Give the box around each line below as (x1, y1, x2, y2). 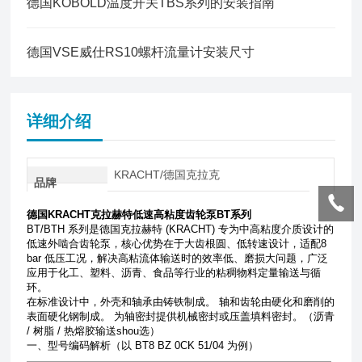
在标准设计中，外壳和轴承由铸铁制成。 (27, 296, 217, 308)
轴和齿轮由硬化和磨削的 (219, 296, 335, 308)
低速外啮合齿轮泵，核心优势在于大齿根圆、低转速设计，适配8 (27, 238, 327, 250)
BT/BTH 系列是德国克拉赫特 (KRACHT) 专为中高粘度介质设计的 (27, 223, 335, 235)
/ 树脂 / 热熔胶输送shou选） (27, 325, 161, 337)
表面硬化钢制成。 (27, 310, 112, 322)
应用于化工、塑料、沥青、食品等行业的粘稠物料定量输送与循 (27, 267, 322, 279)
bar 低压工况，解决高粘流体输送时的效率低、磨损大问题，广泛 (27, 252, 329, 264)
